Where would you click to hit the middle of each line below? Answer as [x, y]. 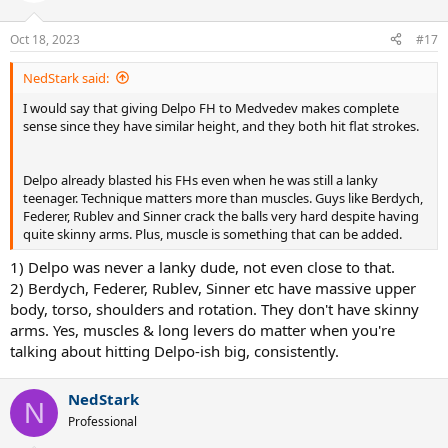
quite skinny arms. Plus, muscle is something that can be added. [212, 233]
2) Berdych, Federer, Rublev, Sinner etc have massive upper [213, 288]
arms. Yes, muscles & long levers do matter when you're [202, 330]
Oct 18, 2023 [45, 39]
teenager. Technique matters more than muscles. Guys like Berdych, [223, 197]
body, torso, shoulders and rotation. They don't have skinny [214, 309]
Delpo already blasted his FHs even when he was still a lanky [200, 179]
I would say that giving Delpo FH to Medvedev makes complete [211, 107]
